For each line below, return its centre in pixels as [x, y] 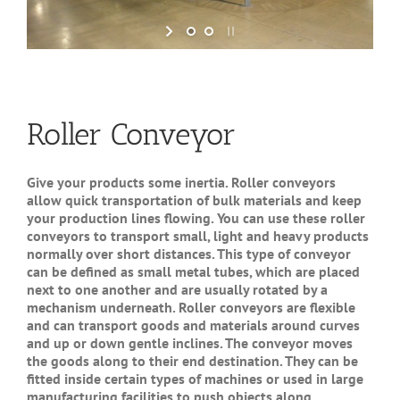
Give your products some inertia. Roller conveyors [181, 183]
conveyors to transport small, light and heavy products [198, 236]
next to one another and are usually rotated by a [177, 290]
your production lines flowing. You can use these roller [196, 218]
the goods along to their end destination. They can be [192, 361]
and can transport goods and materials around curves [193, 325]
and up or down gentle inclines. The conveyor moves [190, 343]
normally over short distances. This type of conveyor [189, 254]
